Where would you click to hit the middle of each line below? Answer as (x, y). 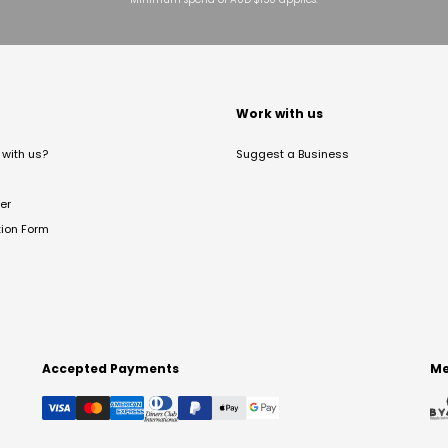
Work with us (279, 113)
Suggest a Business (292, 154)
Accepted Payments (110, 368)
